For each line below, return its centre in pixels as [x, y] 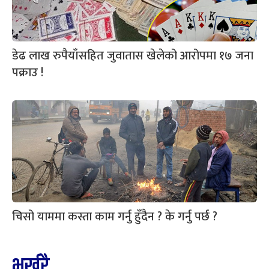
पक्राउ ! [28, 73]
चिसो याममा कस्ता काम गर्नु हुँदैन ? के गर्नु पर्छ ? [115, 217]
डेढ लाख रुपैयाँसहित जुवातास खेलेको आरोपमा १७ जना [133, 56]
